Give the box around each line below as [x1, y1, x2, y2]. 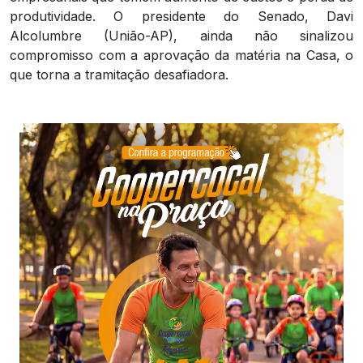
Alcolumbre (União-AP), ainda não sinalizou [10, 28, 353, 45]
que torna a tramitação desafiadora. [10, 66, 228, 83]
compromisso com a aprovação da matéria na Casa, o [10, 47, 353, 64]
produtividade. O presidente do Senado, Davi [10, 8, 353, 25]
